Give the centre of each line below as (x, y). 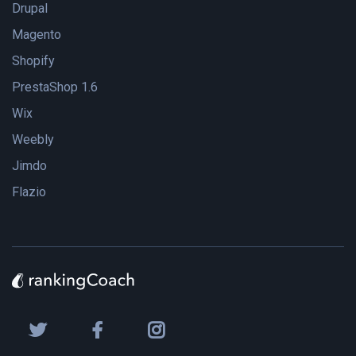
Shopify (33, 61)
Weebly (33, 140)
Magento (37, 35)
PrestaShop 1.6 (55, 87)
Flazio (29, 192)
